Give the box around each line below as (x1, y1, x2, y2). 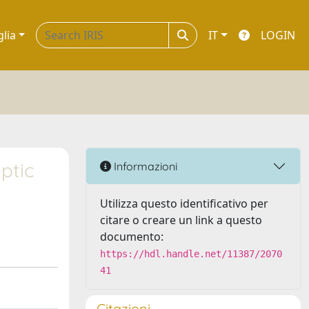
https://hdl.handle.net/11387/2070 (100, 248, 282, 259)
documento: (100, 229, 163, 244)
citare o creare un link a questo (100, 212, 262, 228)
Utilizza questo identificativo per (100, 196, 268, 211)
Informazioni (111, 159, 177, 173)
